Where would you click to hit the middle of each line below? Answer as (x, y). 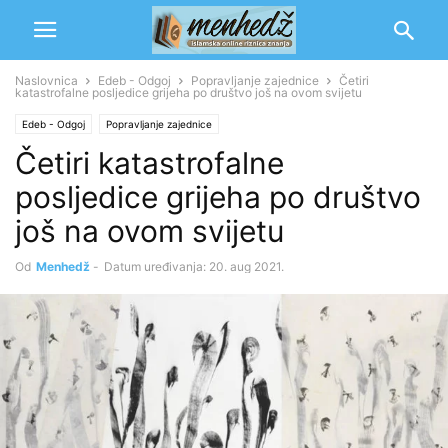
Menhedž (63, 266)
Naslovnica (46, 80)
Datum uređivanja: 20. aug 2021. (194, 266)
